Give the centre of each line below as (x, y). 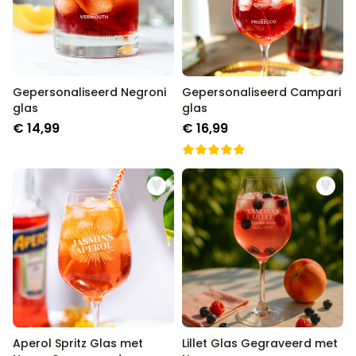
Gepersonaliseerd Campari (261, 92)
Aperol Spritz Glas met (78, 343)
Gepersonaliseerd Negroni (89, 92)
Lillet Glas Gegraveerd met (260, 343)
